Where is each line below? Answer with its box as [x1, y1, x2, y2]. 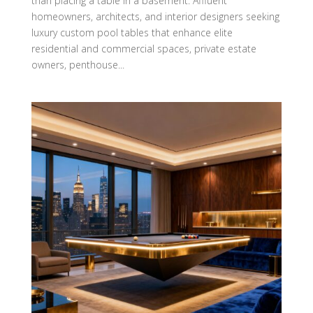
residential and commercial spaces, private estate [31, 41, 256, 55]
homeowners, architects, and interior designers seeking [31, 9, 279, 23]
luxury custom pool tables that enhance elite [31, 25, 233, 39]
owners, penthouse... [31, 57, 124, 71]
